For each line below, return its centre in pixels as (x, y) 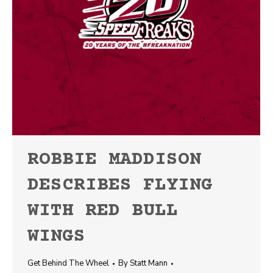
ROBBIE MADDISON (114, 160)
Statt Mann (149, 263)
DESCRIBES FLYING (120, 186)
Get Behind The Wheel (68, 263)
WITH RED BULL (103, 211)
